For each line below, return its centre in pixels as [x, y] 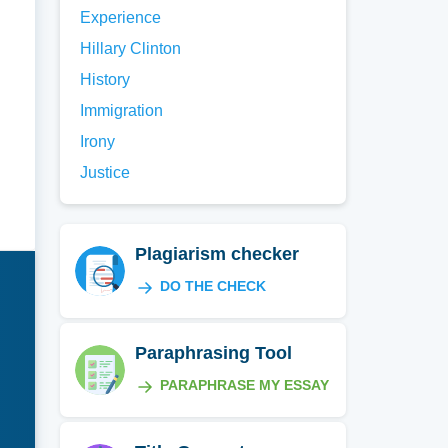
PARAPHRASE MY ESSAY [245, 385]
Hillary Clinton [131, 48]
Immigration [122, 110]
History [105, 79]
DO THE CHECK [213, 286]
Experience [121, 17]
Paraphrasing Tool [214, 353]
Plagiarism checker [217, 254]
